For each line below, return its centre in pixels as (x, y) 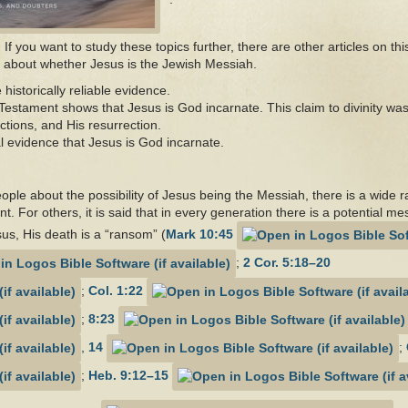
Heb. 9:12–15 (128, 376)
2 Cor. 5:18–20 (287, 263)
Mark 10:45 (199, 235)
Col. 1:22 (116, 291)
